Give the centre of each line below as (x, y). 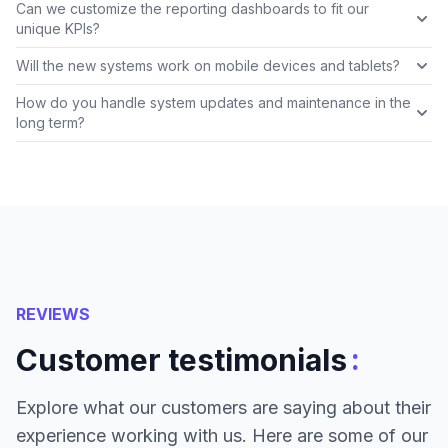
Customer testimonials (181, 360)
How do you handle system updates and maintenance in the (213, 103)
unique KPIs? (58, 29)
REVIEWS (53, 314)
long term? (50, 123)
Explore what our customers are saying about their (223, 408)
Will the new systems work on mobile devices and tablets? (208, 66)
